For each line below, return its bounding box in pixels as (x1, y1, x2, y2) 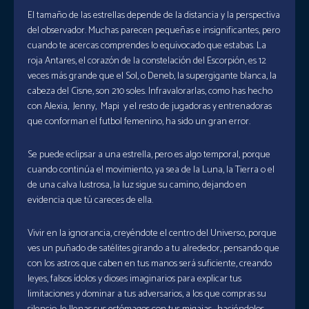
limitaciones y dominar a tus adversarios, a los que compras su (28, 286, 266, 302)
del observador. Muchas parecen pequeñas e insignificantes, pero (28, 23, 280, 39)
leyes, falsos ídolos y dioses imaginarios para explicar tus (28, 271, 241, 287)
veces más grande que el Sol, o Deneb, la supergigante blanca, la (28, 68, 277, 84)
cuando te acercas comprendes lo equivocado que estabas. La (28, 38, 266, 54)
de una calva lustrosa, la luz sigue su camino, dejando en (28, 177, 246, 193)
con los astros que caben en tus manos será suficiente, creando (28, 256, 272, 272)
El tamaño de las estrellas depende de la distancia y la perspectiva (28, 8, 280, 23)
